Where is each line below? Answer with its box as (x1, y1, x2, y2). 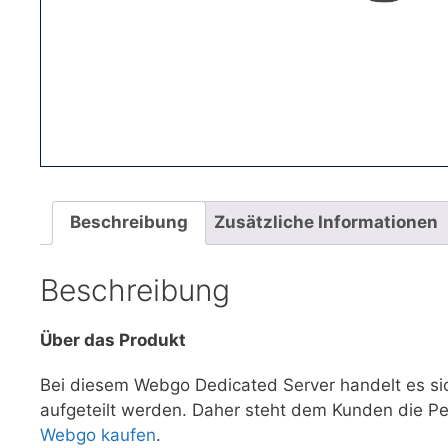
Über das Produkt (40, 330, 186, 351)
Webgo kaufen (40, 425, 156, 446)
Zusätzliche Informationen (214, 212, 438, 233)
